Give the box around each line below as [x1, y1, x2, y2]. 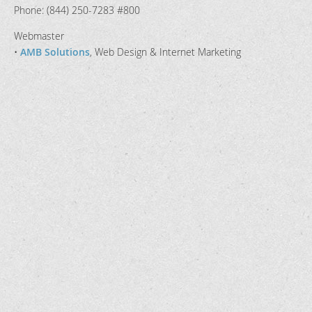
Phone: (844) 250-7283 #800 [14, 3, 140, 17]
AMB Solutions [20, 45, 90, 58]
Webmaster [14, 29, 64, 42]
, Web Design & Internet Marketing [90, 45, 241, 58]
